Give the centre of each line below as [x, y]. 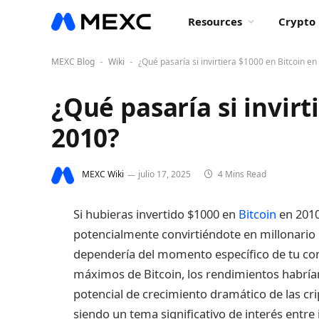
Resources [215, 21]
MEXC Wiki [103, 174]
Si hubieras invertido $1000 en [156, 214]
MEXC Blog [73, 62]
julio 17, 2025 [164, 174]
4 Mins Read [241, 174]
